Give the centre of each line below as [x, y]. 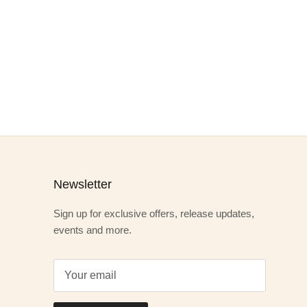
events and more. [93, 230]
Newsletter [83, 185]
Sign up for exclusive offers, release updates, [154, 214]
